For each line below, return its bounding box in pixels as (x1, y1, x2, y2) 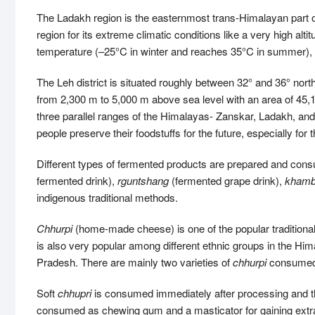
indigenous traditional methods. (37, 190, 178, 205)
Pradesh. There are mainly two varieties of (37, 255, 233, 269)
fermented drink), (37, 173, 117, 188)
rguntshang (117, 173, 169, 188)
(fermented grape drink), (169, 173, 285, 188)
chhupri (58, 285, 91, 300)
